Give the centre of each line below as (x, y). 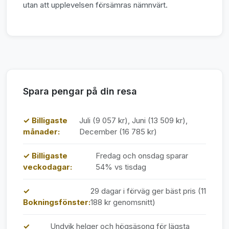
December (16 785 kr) (118, 131)
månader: (41, 131)
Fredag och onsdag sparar (142, 155)
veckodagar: (48, 167)
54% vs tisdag (121, 167)
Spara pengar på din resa (80, 91)
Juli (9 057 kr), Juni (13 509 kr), (133, 120)
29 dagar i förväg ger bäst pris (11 (148, 191)
